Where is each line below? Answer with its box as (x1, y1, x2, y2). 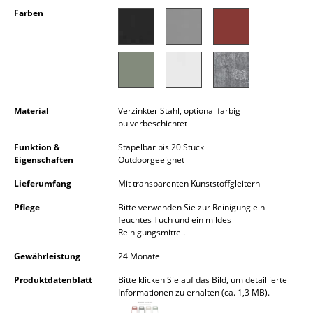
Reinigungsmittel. (118, 226, 185, 239)
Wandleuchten (31, 263, 108, 278)
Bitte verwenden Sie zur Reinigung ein (118, 201, 265, 214)
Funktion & (14, 141, 60, 154)
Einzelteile (31, 34, 83, 49)
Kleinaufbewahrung (31, 6, 133, 21)
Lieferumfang (14, 177, 71, 190)
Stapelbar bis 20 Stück (118, 141, 204, 154)
